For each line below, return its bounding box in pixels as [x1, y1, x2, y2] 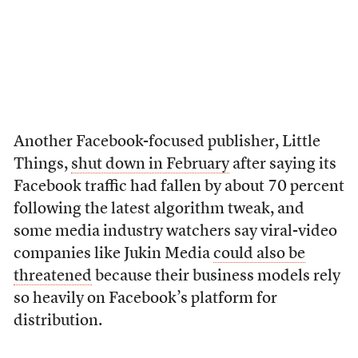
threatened [13, 268, 92, 284]
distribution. [13, 313, 102, 329]
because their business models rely [91, 268, 340, 284]
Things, [13, 157, 71, 173]
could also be [213, 246, 305, 262]
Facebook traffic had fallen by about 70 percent [13, 179, 344, 195]
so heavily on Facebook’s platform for [13, 291, 277, 307]
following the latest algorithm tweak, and [13, 201, 304, 217]
